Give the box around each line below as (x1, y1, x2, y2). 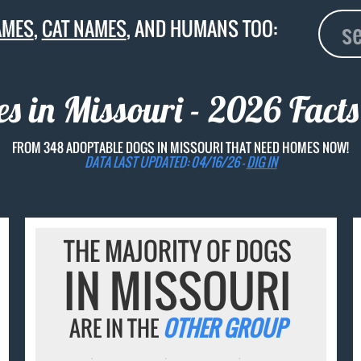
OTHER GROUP (163, 312, 287, 345)
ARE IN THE (69, 312, 164, 345)
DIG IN (246, 151, 277, 172)
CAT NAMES (41, 14, 127, 43)
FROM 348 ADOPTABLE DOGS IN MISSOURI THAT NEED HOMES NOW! (12, 137, 349, 157)
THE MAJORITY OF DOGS (64, 232, 293, 270)
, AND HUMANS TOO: (126, 14, 277, 43)
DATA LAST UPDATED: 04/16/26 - (84, 151, 247, 172)
